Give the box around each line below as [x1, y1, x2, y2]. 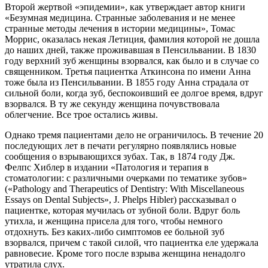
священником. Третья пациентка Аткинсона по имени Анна [5, 66, 251, 77]
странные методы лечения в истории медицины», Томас [5, 23, 235, 34]
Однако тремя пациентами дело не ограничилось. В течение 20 [5, 130, 263, 141]
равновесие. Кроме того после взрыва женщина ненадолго [5, 248, 245, 259]
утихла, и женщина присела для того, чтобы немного [5, 216, 223, 227]
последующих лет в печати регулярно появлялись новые [5, 141, 236, 151]
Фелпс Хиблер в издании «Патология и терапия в [5, 162, 209, 173]
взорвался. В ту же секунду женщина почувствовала [5, 99, 220, 109]
